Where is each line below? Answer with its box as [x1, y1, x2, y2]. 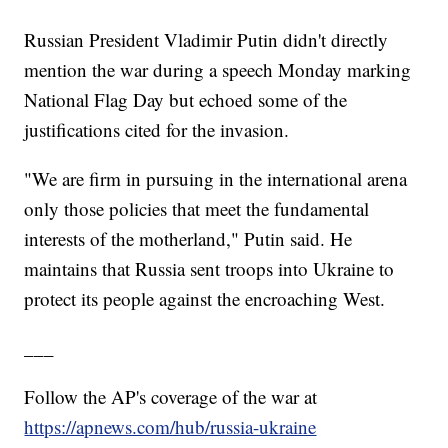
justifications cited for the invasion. [24, 117, 290, 143]
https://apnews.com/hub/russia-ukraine [24, 414, 317, 440]
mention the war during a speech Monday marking [24, 57, 412, 83]
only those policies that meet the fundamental [24, 196, 370, 222]
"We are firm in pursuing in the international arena [24, 166, 408, 192]
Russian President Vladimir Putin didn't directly [24, 27, 389, 53]
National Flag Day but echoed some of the [24, 87, 348, 113]
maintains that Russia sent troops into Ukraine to [24, 256, 395, 282]
